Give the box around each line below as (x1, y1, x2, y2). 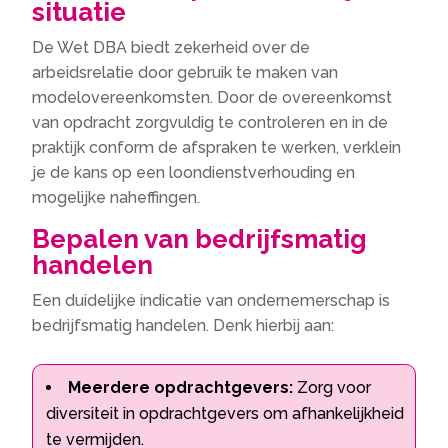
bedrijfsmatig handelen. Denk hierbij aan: (32, 316, 335, 336)
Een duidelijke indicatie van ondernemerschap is (32, 291, 391, 311)
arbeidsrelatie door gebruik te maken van (32, 63, 339, 83)
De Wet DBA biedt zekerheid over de (32, 38, 311, 58)
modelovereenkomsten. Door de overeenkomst (32, 88, 393, 108)
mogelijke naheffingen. (32, 188, 201, 208)
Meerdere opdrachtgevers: (68, 378, 294, 398)
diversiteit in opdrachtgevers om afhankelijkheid (46, 404, 405, 424)
